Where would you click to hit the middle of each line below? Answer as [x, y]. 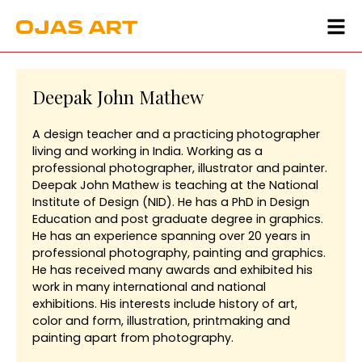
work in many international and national [149, 287]
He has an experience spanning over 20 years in [171, 236]
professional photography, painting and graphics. [179, 253]
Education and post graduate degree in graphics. [178, 219]
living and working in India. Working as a [147, 151]
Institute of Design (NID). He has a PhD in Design [171, 202]
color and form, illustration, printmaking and [161, 321]
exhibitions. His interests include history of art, [165, 304]
